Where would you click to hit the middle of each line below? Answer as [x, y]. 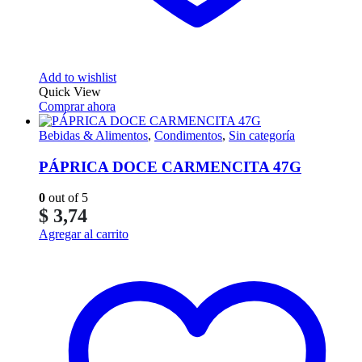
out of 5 [67, 198]
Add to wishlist [78, 77]
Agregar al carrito [84, 234]
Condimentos [188, 135]
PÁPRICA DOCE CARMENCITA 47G [170, 166]
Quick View [70, 91]
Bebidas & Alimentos [93, 135]
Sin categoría [262, 135]
